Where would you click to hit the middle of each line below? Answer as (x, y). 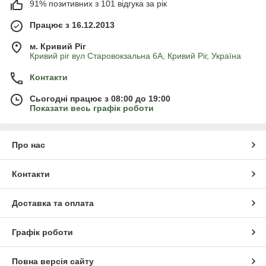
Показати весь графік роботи (92, 108)
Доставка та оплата (53, 203)
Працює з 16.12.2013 (72, 25)
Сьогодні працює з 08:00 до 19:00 (100, 99)
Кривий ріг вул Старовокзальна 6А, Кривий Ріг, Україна (135, 56)
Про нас (28, 145)
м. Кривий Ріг (58, 47)
